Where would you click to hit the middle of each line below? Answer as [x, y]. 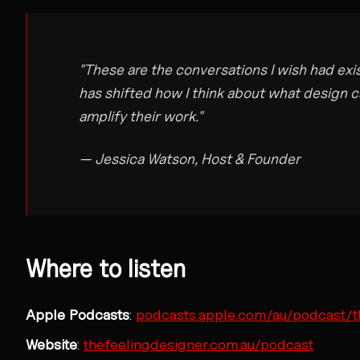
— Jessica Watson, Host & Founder [190, 158]
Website [51, 344]
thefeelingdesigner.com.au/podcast [198, 344]
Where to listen [106, 268]
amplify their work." [141, 116]
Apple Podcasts [78, 314]
